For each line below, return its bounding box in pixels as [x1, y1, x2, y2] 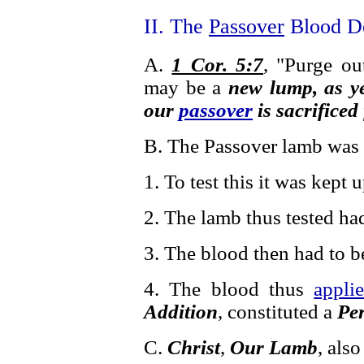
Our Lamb [230, 336, 318, 358]
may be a [144, 76, 228, 98]
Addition [144, 301, 218, 323]
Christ [167, 336, 220, 358]
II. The [144, 15, 209, 38]
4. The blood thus [144, 278, 314, 300]
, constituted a [218, 301, 337, 323]
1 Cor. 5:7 [171, 54, 264, 76]
